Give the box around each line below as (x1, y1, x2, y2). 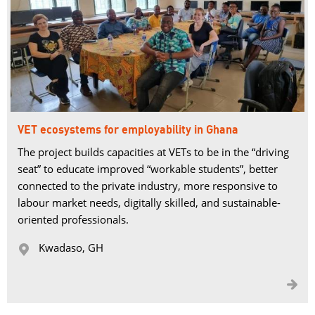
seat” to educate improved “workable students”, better (18, 162, 278, 176)
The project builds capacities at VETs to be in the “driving (18, 145, 289, 159)
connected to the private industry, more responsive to (18, 179, 278, 193)
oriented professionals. (18, 212, 129, 226)
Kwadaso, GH (39, 240, 103, 255)
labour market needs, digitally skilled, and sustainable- (18, 195, 281, 210)
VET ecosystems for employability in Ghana (18, 124, 238, 136)
